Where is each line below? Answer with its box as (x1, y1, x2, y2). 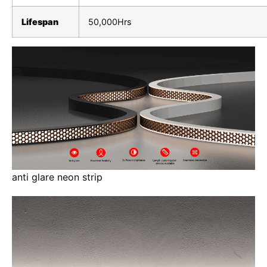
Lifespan (21, 16, 58, 27)
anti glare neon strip (12, 170, 103, 183)
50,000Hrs (88, 16, 132, 27)
